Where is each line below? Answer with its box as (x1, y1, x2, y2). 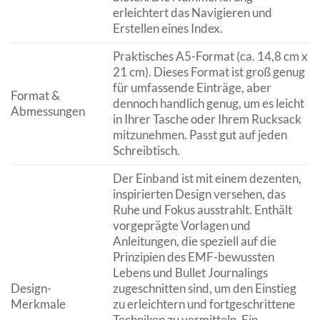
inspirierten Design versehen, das (112, 186, 286, 202)
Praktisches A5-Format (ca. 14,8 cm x (112, 49, 308, 64)
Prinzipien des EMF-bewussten (112, 249, 274, 265)
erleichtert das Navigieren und (112, 5, 272, 21)
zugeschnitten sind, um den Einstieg (112, 281, 296, 296)
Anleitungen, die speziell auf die (112, 234, 276, 249)
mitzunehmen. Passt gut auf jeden (112, 127, 287, 143)
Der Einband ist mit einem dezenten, (112, 171, 301, 186)
